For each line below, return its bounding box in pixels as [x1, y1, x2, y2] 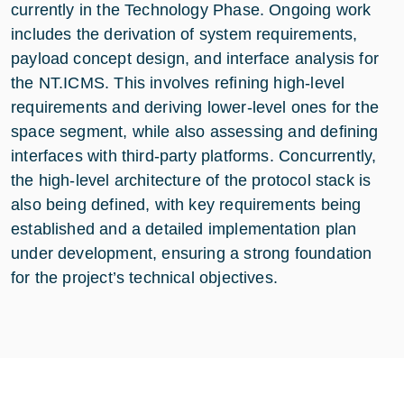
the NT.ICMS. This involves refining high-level [11, 73, 345, 92]
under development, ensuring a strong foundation [11, 243, 372, 262]
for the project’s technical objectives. [11, 268, 279, 287]
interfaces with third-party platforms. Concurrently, [11, 146, 377, 165]
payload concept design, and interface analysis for [11, 49, 379, 68]
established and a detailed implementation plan [11, 219, 357, 238]
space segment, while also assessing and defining [11, 122, 379, 141]
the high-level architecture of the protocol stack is [11, 170, 372, 189]
